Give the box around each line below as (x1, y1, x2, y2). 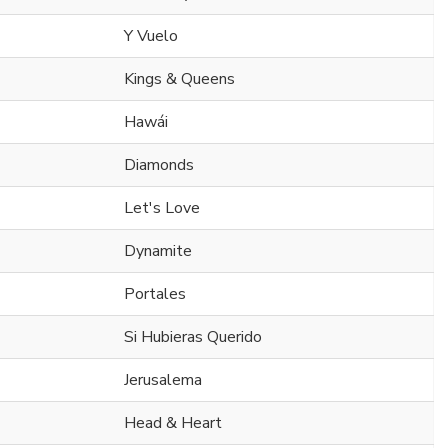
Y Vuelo (124, 25, 178, 48)
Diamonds (124, 154, 194, 177)
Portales (124, 283, 186, 306)
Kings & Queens (124, 68, 235, 91)
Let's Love (124, 197, 200, 220)
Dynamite (124, 240, 192, 263)
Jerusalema (124, 369, 202, 392)
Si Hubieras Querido (124, 326, 262, 349)
